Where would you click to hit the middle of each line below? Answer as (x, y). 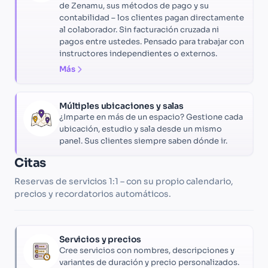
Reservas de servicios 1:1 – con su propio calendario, (124, 182)
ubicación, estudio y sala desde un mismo (141, 129)
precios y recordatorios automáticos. (93, 194)
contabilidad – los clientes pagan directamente (152, 18)
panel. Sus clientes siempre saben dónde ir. (143, 141)
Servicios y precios (100, 240)
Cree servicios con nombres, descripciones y (147, 251)
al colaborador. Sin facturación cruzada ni (139, 30)
